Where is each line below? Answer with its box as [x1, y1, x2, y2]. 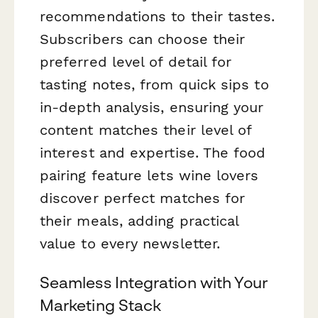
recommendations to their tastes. [40, 8, 275, 26]
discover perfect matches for [40, 190, 246, 207]
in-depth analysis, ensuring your [40, 99, 264, 116]
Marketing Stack [40, 296, 162, 315]
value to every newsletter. [40, 235, 221, 253]
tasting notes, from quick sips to [40, 76, 269, 94]
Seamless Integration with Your [40, 273, 268, 292]
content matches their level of [40, 121, 252, 139]
